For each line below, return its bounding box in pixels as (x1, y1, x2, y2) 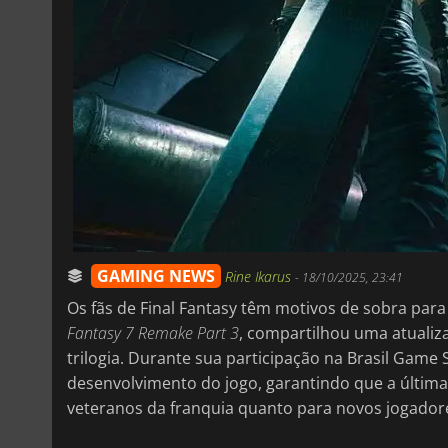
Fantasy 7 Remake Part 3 (67, 321, 239, 344)
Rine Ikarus (225, 266, 295, 286)
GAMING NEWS (97, 264, 215, 287)
